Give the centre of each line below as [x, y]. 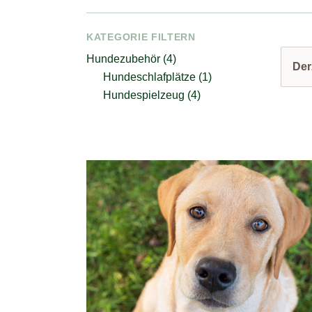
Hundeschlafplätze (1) [157, 77]
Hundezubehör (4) [131, 59]
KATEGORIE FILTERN [141, 37]
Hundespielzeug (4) [152, 95]
